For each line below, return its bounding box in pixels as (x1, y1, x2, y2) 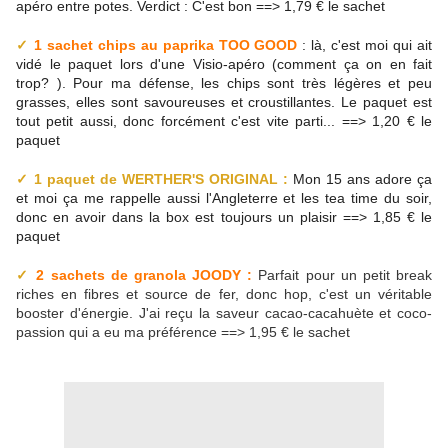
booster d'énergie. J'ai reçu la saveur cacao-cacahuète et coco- (16, 305, 432, 322)
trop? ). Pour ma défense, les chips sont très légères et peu (16, 75, 432, 92)
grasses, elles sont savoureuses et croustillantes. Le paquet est (16, 94, 432, 111)
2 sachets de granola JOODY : (36, 267, 253, 284)
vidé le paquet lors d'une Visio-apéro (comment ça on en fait (16, 56, 432, 73)
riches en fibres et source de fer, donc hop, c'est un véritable (16, 286, 432, 303)
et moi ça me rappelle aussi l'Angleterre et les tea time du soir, (16, 190, 432, 207)
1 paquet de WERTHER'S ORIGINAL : (34, 171, 288, 188)
